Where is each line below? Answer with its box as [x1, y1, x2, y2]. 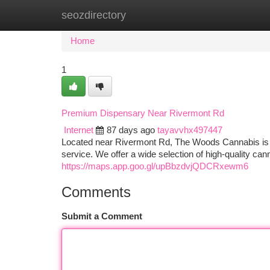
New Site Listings [122, 10, 190, 20]
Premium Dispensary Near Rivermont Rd [61, 108, 224, 118]
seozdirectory [61, 9, 126, 21]
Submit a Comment [61, 212, 142, 221]
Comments [61, 184, 131, 200]
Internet [64, 125, 93, 135]
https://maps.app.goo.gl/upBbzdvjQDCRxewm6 [61, 162, 248, 171]
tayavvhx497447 [157, 125, 222, 135]
